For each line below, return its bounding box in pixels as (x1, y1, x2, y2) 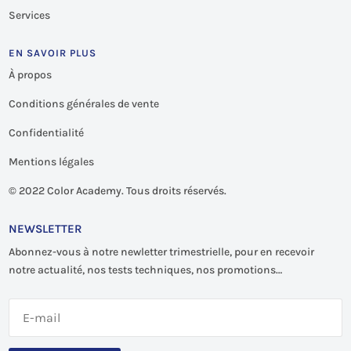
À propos (9, 68, 52, 81)
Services (9, 9, 51, 22)
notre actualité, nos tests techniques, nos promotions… (9, 263, 283, 277)
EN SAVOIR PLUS (9, 47, 97, 59)
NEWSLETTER (9, 222, 83, 236)
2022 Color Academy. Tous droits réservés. (19, 184, 227, 197)
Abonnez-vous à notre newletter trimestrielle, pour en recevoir (9, 245, 315, 259)
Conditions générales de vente (9, 97, 160, 110)
